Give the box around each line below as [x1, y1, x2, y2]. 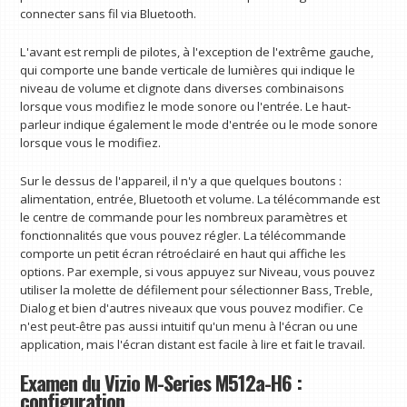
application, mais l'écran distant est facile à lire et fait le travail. [20, 335, 366, 352]
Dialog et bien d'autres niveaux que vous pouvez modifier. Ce [20, 299, 364, 316]
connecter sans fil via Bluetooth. [20, 5, 197, 23]
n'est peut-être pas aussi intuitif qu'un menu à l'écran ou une [20, 317, 359, 334]
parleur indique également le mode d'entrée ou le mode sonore [20, 116, 379, 134]
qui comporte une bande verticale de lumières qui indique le [20, 62, 356, 79]
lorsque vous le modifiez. [20, 134, 162, 152]
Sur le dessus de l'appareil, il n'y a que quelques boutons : [20, 172, 342, 189]
